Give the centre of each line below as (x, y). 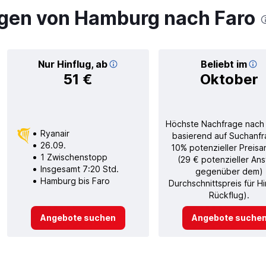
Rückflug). (229, 195)
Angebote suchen (78, 217)
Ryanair (55, 133)
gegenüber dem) (229, 171)
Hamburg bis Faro (75, 180)
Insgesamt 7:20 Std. (79, 169)
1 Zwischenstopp (74, 157)
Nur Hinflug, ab (72, 64)
